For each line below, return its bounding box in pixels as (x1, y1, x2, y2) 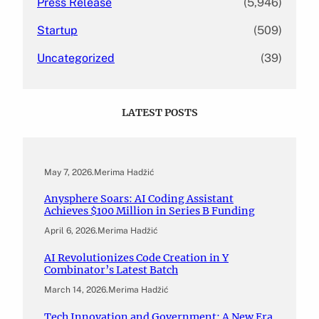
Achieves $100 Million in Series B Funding (44, 204, 255, 218)
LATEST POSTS (121, 105, 198, 119)
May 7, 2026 (44, 167, 92, 177)
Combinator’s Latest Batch (44, 263, 178, 277)
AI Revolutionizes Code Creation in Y (44, 251, 229, 265)
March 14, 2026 (44, 285, 106, 296)
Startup (37, 23, 78, 37)
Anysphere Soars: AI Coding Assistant (44, 192, 234, 206)
